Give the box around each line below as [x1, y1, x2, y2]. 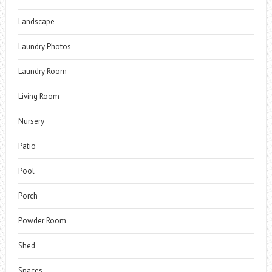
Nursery [18, 116, 44, 126]
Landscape [18, 16, 55, 27]
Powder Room [18, 216, 66, 226]
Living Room [18, 91, 59, 101]
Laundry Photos [18, 41, 71, 52]
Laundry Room [18, 66, 67, 76]
